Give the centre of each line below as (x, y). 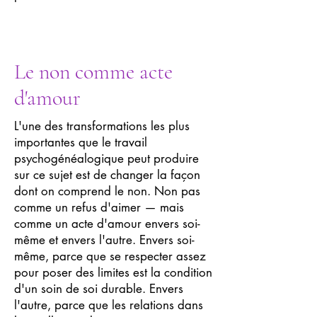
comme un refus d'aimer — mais (99, 207)
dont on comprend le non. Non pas (107, 191)
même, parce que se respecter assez (110, 256)
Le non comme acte (93, 72)
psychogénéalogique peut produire (106, 158)
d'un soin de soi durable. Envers (99, 289)
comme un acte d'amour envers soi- (107, 224)
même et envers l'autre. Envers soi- (104, 240)
